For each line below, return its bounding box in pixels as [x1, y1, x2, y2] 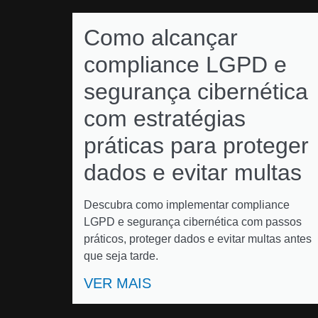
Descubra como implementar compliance [84, 199, 290, 211]
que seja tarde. [84, 250, 158, 262]
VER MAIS [84, 275, 151, 291]
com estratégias [84, 106, 246, 131]
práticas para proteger [84, 133, 309, 158]
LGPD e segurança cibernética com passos [84, 216, 302, 228]
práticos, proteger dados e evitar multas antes [84, 233, 312, 245]
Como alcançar [84, 25, 238, 50]
